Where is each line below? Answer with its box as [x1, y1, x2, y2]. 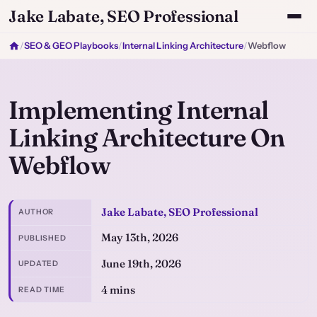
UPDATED [18, 259, 59, 269]
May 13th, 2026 [100, 231, 178, 245]
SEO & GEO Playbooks [24, 40, 118, 51]
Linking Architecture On [8, 122, 285, 153]
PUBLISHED [18, 233, 67, 243]
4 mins [100, 282, 135, 296]
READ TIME [18, 285, 65, 295]
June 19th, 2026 [100, 256, 181, 270]
